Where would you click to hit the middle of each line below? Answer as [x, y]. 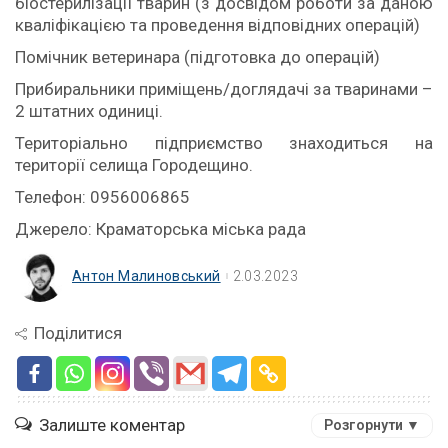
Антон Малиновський [146, 276]
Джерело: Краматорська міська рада [160, 229]
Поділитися [78, 333]
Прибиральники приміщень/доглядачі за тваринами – [224, 89]
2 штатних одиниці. [89, 111]
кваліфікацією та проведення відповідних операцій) [217, 25]
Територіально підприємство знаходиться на [224, 143]
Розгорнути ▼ [372, 425]
